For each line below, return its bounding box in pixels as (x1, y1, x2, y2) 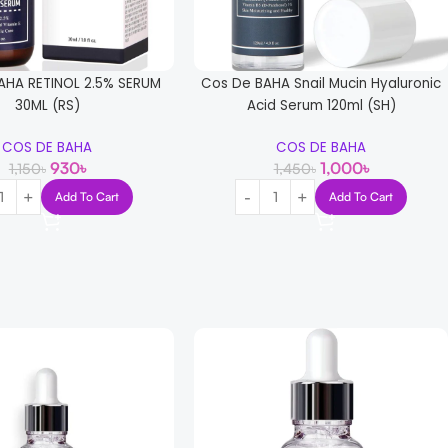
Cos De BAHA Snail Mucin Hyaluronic (201, 74, 442, 94)
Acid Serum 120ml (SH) (246, 96, 396, 116)
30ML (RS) (14, 96, 80, 116)
